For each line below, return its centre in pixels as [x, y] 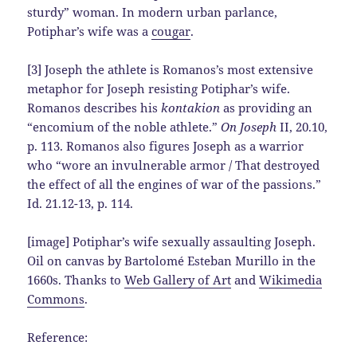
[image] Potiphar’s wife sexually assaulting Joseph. [172, 242]
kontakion [191, 108]
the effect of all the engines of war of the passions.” [175, 184]
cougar [171, 31]
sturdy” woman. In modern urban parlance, [153, 12]
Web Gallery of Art [178, 280]
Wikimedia [291, 280]
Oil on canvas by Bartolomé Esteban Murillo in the [172, 261]
